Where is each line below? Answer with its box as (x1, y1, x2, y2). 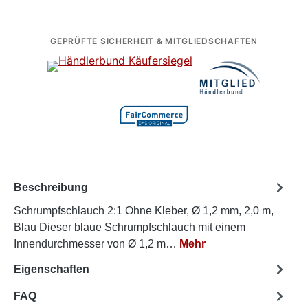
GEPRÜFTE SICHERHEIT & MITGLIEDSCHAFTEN (50, 36, 258, 47)
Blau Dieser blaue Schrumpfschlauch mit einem (14, 221, 245, 234)
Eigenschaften (14, 263, 89, 275)
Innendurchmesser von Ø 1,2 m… (14, 238, 179, 250)
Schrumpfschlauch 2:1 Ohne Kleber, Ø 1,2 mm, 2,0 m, (14, 205, 274, 217)
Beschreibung (14, 181, 88, 193)
